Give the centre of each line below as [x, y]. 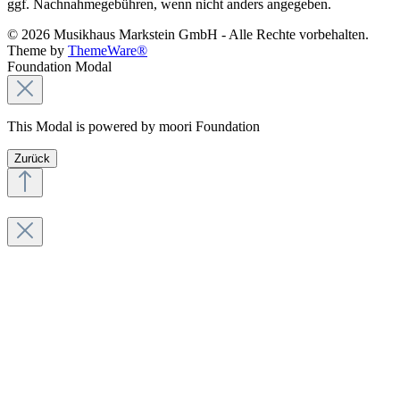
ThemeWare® [108, 50]
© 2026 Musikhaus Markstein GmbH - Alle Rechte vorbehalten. [188, 34]
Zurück [32, 158]
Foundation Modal [59, 66]
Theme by [37, 50]
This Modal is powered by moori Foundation [133, 126]
